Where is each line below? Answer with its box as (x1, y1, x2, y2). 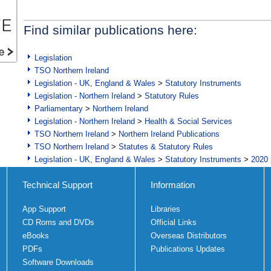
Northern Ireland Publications (119, 129, 220, 139)
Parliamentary (34, 104, 83, 114)
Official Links (151, 218, 197, 227)
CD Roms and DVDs (22, 218, 94, 227)
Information (151, 180, 195, 191)
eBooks (22, 231, 49, 241)
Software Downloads (22, 258, 94, 267)
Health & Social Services (145, 117, 232, 126)
